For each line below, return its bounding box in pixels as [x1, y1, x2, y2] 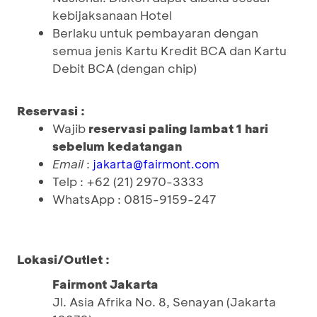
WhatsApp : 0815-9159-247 [52, 191, 216, 207]
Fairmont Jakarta [52, 276, 158, 292]
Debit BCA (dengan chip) [52, 60, 197, 76]
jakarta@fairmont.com [93, 156, 219, 171]
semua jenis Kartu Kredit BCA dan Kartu [52, 42, 287, 58]
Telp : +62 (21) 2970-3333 [52, 173, 204, 189]
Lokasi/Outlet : [17, 251, 110, 267]
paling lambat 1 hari [149, 120, 268, 136]
